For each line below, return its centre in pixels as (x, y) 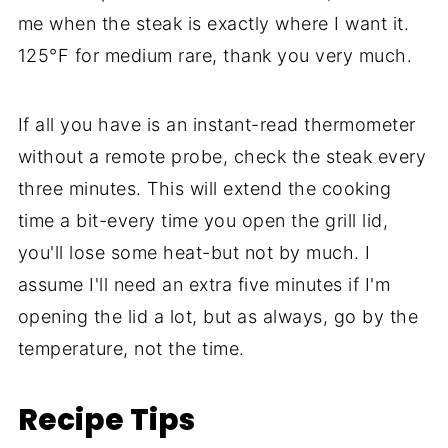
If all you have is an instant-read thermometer (216, 124)
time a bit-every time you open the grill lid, (203, 220)
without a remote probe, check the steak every (222, 156)
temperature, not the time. (131, 348)
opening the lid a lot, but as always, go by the (218, 316)
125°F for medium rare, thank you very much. (215, 55)
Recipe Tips (106, 419)
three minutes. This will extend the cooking (204, 188)
